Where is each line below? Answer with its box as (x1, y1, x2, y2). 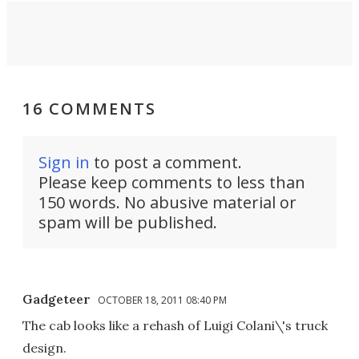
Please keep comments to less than (38, 171, 305, 194)
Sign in (38, 151, 90, 174)
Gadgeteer (22, 291, 91, 308)
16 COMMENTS (22, 98, 156, 120)
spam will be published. (38, 212, 217, 234)
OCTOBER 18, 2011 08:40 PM (98, 293, 227, 308)
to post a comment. (90, 151, 242, 174)
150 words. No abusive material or (38, 192, 296, 214)
